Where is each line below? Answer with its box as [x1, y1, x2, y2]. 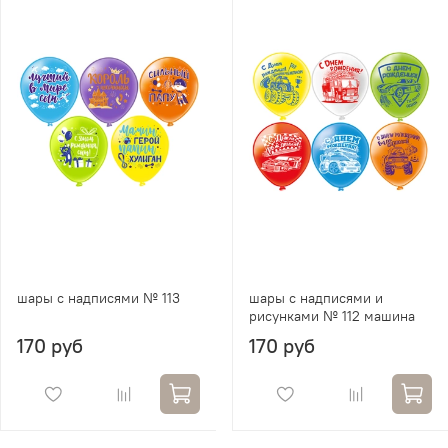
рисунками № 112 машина [249, 306, 415, 325]
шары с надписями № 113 [17, 288, 180, 307]
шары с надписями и [249, 288, 383, 307]
